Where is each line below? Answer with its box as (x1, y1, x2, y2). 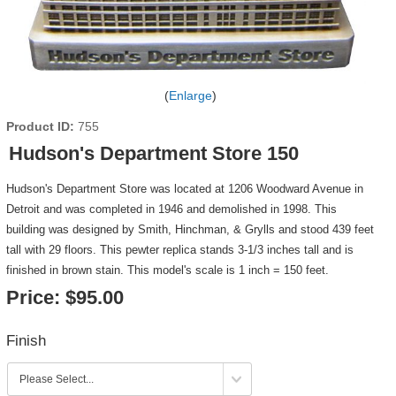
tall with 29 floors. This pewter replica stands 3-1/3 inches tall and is (5, 243, 354, 257)
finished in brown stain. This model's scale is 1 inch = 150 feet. (5, 263, 329, 278)
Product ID (5, 119, 70, 134)
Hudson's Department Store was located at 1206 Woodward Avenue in (5, 182, 363, 196)
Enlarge (168, 88, 212, 103)
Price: (5, 286, 60, 309)
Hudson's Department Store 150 (8, 142, 299, 165)
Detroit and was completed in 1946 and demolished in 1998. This (5, 202, 337, 217)
